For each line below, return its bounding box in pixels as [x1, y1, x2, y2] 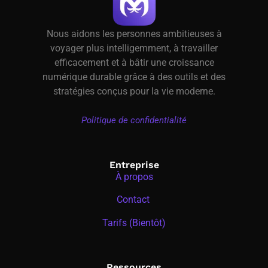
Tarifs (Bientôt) [102, 217, 166, 229]
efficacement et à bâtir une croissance [54, 57, 214, 69]
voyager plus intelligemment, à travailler [50, 42, 218, 54]
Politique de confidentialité [81, 115, 187, 126]
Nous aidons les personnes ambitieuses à [46, 28, 222, 40]
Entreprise [109, 159, 159, 170]
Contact [116, 194, 152, 206]
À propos [115, 170, 153, 182]
